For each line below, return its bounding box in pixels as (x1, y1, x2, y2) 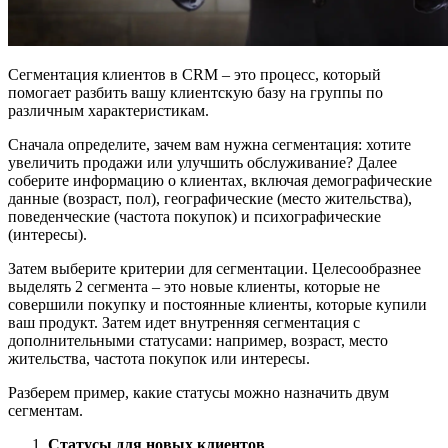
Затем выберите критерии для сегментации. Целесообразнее (8, 260, 421, 278)
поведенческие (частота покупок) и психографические (8, 208, 381, 226)
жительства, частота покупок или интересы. (8, 350, 310, 368)
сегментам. (8, 402, 83, 420)
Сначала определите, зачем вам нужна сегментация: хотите (8, 136, 411, 154)
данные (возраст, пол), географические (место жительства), (8, 190, 412, 208)
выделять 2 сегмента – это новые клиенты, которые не (8, 278, 380, 296)
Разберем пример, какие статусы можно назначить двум (8, 384, 389, 402)
